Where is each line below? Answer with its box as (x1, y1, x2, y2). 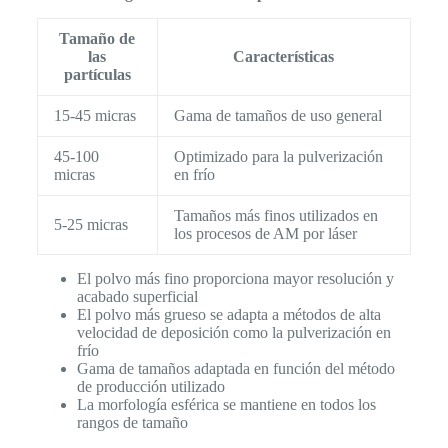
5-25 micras (53, 215, 128, 233)
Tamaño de (59, 29, 136, 47)
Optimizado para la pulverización (173, 147, 383, 165)
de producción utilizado (76, 377, 225, 395)
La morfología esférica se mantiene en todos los (76, 395, 376, 413)
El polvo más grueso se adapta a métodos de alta (76, 305, 381, 323)
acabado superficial (76, 287, 198, 305)
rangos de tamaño (76, 413, 188, 431)
